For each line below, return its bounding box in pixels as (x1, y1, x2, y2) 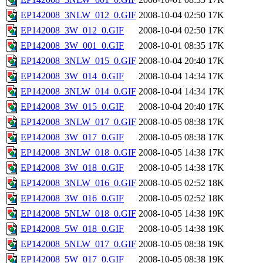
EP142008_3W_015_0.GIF (21, 102, 124, 112)
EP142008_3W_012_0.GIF (21, 25, 124, 36)
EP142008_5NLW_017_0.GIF (21, 239, 136, 249)
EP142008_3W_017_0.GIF (21, 132, 124, 143)
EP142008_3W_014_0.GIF (21, 71, 124, 82)
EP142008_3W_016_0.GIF (21, 193, 124, 204)
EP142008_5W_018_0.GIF (21, 224, 124, 234)
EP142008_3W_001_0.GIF (21, 41, 124, 51)
